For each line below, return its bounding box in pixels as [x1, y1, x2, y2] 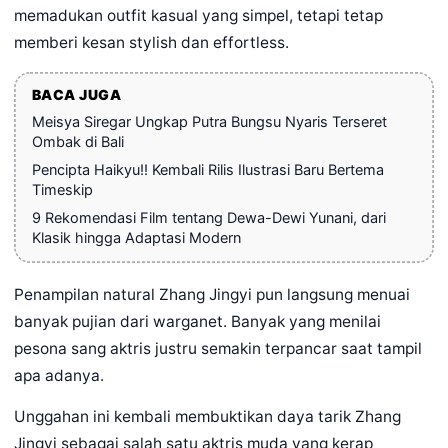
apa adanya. [14, 366, 104, 385]
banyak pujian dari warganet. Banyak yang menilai [14, 312, 381, 331]
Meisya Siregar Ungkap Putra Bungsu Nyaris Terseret [31, 112, 387, 131]
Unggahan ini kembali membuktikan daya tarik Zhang [14, 407, 401, 426]
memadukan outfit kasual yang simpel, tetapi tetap [14, 6, 383, 25]
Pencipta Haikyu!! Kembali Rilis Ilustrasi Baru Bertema [31, 160, 384, 179]
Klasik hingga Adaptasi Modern [31, 228, 241, 247]
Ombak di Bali [31, 132, 124, 151]
